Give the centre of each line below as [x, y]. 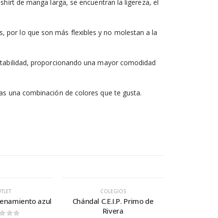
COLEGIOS [113, 191]
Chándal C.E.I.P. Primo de [113, 201]
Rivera [113, 211]
